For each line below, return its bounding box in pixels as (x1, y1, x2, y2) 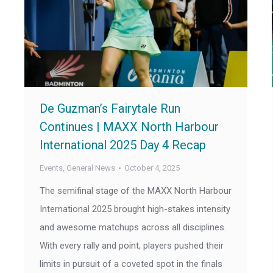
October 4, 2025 (124, 163, 180, 173)
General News (66, 163, 115, 173)
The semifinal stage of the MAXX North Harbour (40, 185, 232, 197)
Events (40, 163, 63, 173)
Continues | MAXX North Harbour (40, 119, 219, 135)
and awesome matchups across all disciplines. (40, 222, 226, 233)
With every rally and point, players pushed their (40, 240, 224, 252)
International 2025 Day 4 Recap (40, 138, 206, 153)
